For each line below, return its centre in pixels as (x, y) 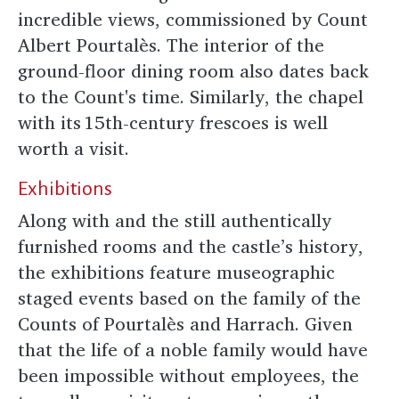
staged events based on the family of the (189, 297)
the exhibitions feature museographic (176, 272)
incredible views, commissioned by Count (193, 19)
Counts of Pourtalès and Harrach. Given (185, 323)
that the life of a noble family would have (193, 349)
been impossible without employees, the (188, 375)
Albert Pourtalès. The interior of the (171, 45)
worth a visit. (77, 148)
